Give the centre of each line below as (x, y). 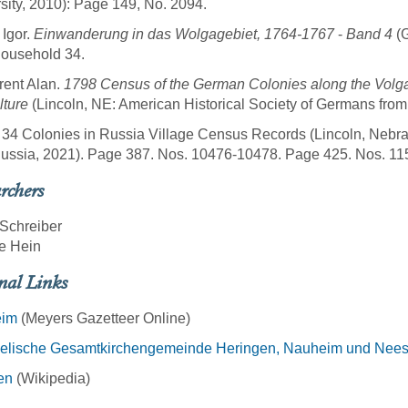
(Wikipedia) (51, 379)
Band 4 (369, 35)
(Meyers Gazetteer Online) (104, 319)
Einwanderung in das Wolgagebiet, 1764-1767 (184, 35)
